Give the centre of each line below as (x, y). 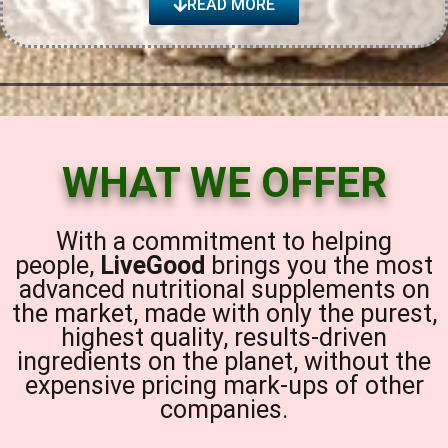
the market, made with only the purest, (224, 313)
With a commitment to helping (224, 241)
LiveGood (152, 265)
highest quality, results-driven (224, 337)
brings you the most (319, 265)
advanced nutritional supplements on (224, 289)
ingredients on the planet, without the (224, 361)
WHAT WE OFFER (224, 182)
